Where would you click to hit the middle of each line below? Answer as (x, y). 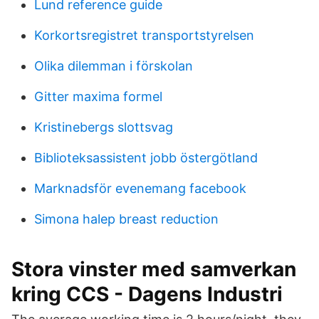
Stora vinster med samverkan (154, 269)
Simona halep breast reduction (126, 219)
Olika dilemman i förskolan (114, 66)
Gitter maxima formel (98, 96)
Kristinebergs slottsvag (104, 127)
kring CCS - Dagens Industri (147, 294)
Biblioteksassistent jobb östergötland (146, 158)
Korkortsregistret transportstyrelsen (144, 35)
